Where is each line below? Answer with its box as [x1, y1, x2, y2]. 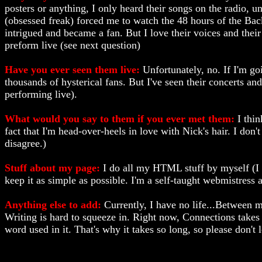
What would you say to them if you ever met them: [5, 113, 237, 125]
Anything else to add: [5, 199, 104, 211]
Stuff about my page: [5, 162, 103, 174]
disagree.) [5, 137, 46, 149]
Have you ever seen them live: [5, 64, 143, 75]
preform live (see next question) [5, 39, 140, 51]
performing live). [5, 88, 77, 100]
